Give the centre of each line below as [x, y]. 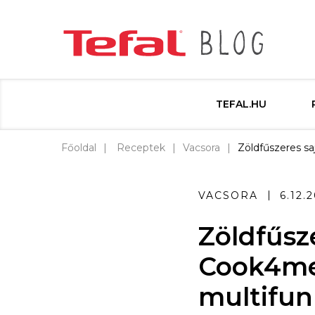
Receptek [141, 148]
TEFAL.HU [241, 104]
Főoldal [79, 148]
